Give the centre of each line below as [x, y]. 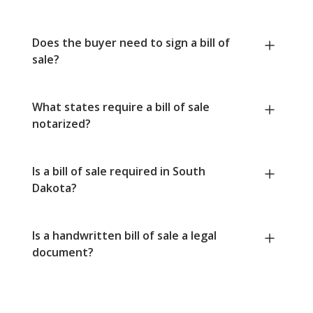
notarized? [61, 124]
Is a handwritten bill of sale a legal [124, 236]
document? [63, 253]
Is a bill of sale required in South [119, 172]
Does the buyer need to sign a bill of [131, 43]
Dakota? [54, 188]
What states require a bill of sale [121, 107]
